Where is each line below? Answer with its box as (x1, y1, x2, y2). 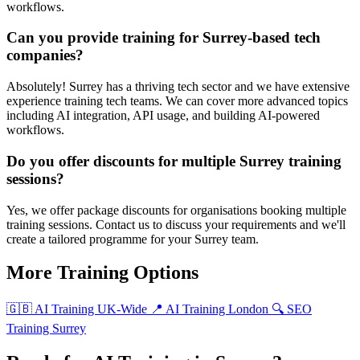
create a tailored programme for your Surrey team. (6, 231, 259, 246)
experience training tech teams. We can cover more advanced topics (6, 94, 348, 108)
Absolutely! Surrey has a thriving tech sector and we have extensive (6, 80, 350, 94)
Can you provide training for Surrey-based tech (6, 29, 321, 47)
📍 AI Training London (150, 302, 272, 317)
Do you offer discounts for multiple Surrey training (6, 152, 342, 170)
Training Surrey (6, 321, 86, 336)
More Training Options (6, 262, 198, 284)
